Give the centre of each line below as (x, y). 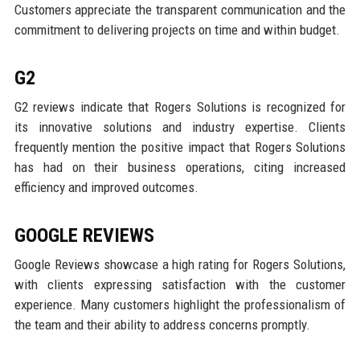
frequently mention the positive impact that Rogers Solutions (180, 147)
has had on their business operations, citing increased (180, 167)
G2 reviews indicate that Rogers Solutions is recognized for (180, 106)
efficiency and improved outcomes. (106, 187)
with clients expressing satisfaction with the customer (180, 284)
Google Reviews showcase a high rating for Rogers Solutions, (180, 264)
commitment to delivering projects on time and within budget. (177, 29)
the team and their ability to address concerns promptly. (162, 324)
